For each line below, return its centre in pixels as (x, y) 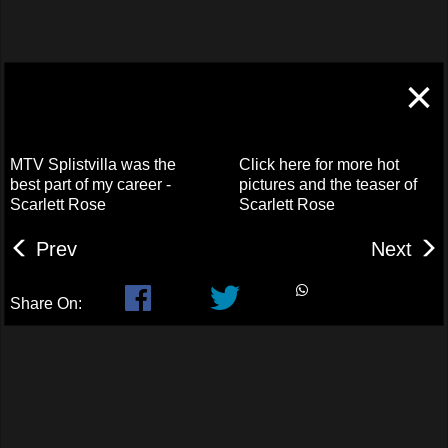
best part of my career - (91, 184)
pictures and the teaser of (328, 184)
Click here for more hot (319, 164)
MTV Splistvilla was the (93, 164)
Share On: (46, 303)
